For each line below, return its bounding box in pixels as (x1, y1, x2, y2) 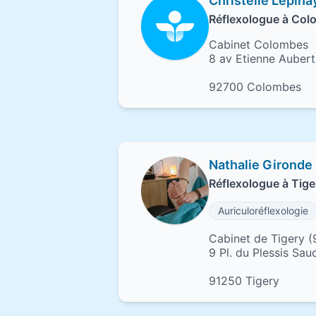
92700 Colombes (209, 80, 301, 94)
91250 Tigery (209, 274, 279, 288)
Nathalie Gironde (209, 157, 312, 172)
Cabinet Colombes (209, 37, 308, 51)
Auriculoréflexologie (218, 205, 308, 217)
